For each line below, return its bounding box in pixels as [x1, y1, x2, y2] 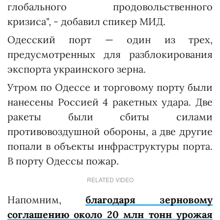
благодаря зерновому [85, 193, 213, 206]
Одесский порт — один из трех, [7, 33, 213, 46]
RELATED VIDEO [86, 175, 134, 184]
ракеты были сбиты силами [7, 110, 213, 123]
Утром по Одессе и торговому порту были [7, 81, 213, 94]
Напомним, [7, 193, 85, 206]
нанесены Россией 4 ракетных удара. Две [7, 96, 213, 109]
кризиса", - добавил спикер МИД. [7, 15, 165, 28]
